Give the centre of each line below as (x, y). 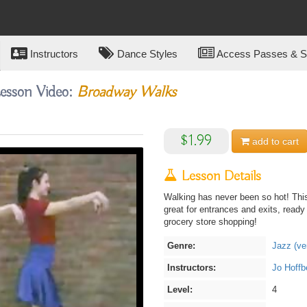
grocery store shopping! (210, 222)
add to (266, 141)
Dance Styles (146, 54)
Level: (180, 290)
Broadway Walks (126, 93)
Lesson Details (219, 176)
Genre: (181, 246)
